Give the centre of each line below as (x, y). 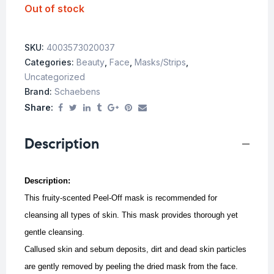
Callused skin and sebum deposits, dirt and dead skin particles (135, 250)
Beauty (91, 62)
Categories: (50, 62)
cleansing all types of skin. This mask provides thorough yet (131, 215)
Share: (39, 108)
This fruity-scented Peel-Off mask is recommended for (121, 198)
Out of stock (54, 8)
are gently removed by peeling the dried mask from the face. (131, 267)
